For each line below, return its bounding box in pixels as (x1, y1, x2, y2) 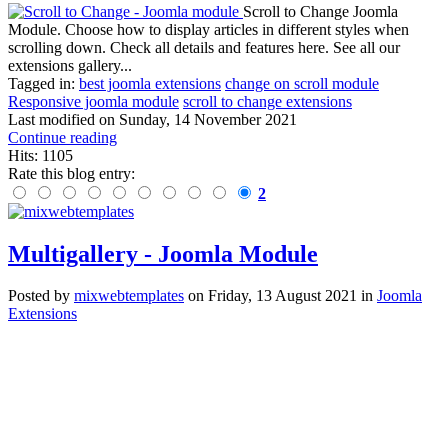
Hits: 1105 (8, 146, 73, 164)
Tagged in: (8, 74, 75, 92)
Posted (8, 287, 50, 305)
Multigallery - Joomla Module (8, 240, 318, 267)
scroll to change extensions (183, 92, 352, 110)
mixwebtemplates (74, 287, 184, 305)
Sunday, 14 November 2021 (119, 110, 297, 128)
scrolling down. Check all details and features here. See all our (8, 38, 400, 56)
